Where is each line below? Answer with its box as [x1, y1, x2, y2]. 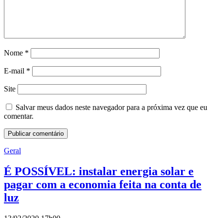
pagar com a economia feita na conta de [4, 178, 201, 191]
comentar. [4, 112, 34, 121]
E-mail [4, 67, 26, 75]
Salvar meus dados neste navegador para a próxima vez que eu [16, 103, 207, 112]
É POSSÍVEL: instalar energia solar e [4, 165, 194, 178]
